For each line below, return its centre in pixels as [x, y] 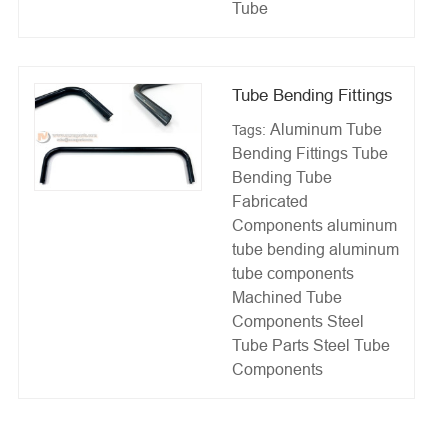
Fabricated [269, 201]
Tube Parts [270, 345]
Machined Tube [286, 297]
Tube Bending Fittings [312, 95]
